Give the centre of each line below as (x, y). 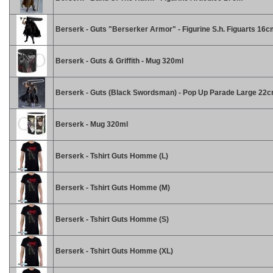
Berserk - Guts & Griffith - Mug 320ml (119, 61)
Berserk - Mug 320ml (91, 124)
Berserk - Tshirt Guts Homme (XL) (113, 251)
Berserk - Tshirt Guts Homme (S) (111, 219)
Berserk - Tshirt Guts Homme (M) (112, 188)
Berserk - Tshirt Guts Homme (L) (111, 156)
